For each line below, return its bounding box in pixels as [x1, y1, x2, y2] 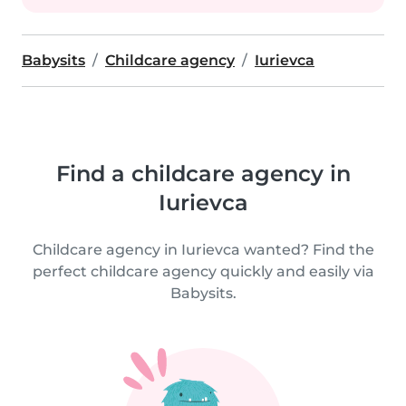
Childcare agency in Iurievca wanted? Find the [32, 241, 374, 258]
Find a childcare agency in [55, 160, 351, 187]
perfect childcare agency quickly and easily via [32, 263, 374, 280]
